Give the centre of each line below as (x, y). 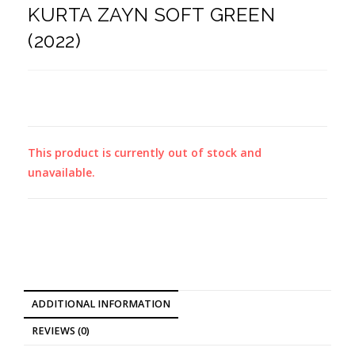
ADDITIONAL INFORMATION (101, 304)
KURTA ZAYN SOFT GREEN (152, 15)
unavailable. (61, 173)
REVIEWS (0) (61, 331)
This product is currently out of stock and (145, 153)
